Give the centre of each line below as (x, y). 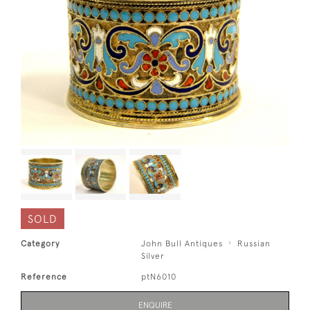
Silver (153, 256)
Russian (254, 243)
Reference (44, 276)
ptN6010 (159, 276)
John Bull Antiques (182, 243)
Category (40, 243)
